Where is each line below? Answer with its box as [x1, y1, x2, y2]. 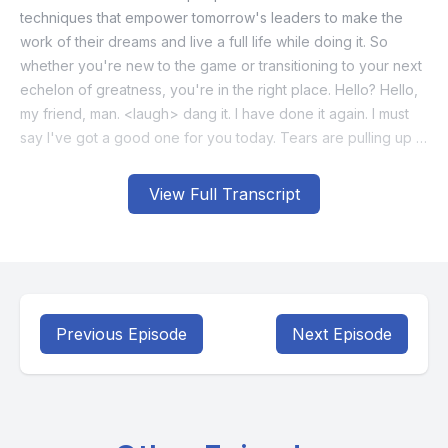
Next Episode [292, 324, 392, 344]
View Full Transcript [148, 184, 300, 204]
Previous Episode [56, 324, 187, 344]
